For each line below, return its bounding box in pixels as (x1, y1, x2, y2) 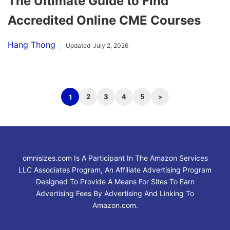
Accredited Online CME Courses (8, 13, 201, 28)
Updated (66, 42, 90, 50)
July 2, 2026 (93, 42, 128, 50)
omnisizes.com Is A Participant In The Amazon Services (22, 154, 208, 163)
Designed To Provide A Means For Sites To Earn (35, 177, 195, 186)
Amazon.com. (92, 201, 138, 210)
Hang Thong (8, 40, 55, 50)
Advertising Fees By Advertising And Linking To (36, 189, 194, 198)
